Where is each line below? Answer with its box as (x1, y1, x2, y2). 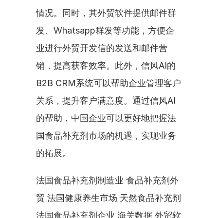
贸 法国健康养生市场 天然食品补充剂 (36, 193, 181, 203)
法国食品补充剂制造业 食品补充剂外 (36, 175, 179, 185)
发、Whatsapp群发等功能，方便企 (36, 25, 174, 36)
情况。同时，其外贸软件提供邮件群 (36, 8, 176, 18)
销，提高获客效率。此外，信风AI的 (36, 60, 176, 71)
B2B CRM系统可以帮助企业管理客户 (36, 78, 181, 88)
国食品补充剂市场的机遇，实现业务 (36, 130, 176, 141)
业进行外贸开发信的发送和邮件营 (36, 43, 167, 53)
